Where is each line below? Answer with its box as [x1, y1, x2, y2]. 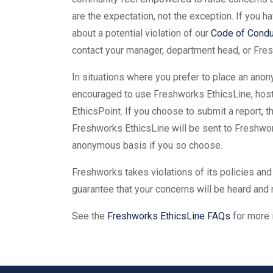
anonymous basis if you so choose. [72, 139, 222, 151]
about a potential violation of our [72, 27, 211, 39]
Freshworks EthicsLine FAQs [107, 210, 230, 222]
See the [72, 210, 107, 222]
